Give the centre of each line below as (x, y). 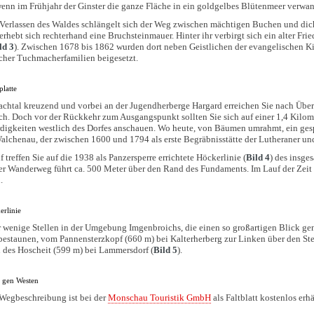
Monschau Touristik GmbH (160, 297)
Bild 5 (166, 250)
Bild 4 (258, 157)
